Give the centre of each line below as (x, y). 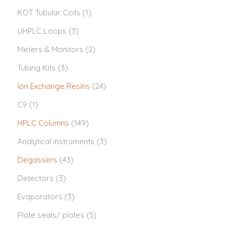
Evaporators (40, 197)
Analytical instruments (56, 141)
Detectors (36, 178)
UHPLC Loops (42, 31)
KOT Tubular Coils (49, 13)
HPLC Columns (43, 123)
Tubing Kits (37, 68)
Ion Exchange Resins (54, 86)
